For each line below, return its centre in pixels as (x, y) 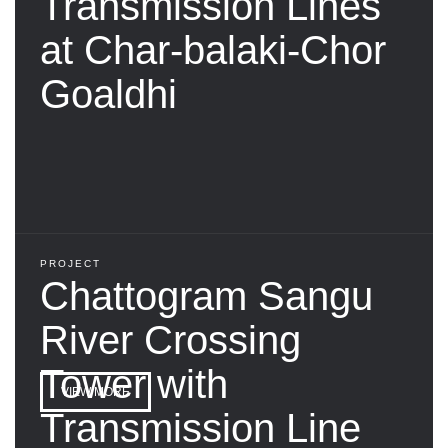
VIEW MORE (95, 391)
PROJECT (70, 263)
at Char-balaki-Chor (213, 49)
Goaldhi (108, 93)
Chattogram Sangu (206, 295)
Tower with (134, 383)
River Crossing (170, 339)
